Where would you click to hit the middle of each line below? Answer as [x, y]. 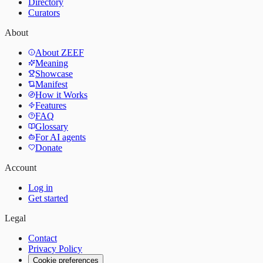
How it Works [61, 95]
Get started [48, 198]
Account [21, 168]
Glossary [52, 127]
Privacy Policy [55, 249]
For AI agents [60, 137]
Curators [44, 13]
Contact [43, 238]
